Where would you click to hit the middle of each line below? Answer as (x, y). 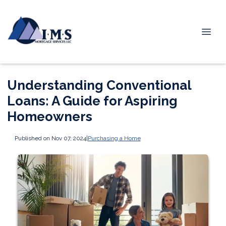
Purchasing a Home (114, 138)
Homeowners (50, 117)
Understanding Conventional (99, 85)
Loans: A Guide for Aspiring (92, 101)
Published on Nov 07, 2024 (50, 138)
